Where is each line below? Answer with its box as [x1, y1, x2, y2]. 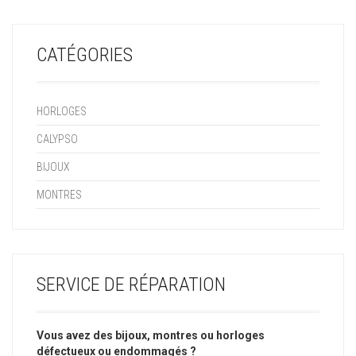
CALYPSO [37, 132, 78, 145]
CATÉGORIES [37, 43, 133, 66]
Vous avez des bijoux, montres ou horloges [37, 328, 265, 342]
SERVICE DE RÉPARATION [37, 273, 226, 296]
